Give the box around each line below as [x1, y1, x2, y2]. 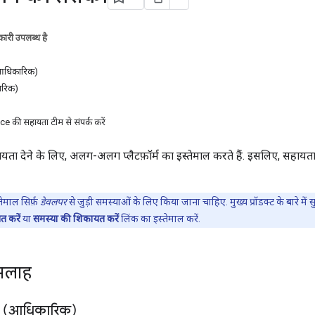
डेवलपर [40, 195, 67, 207]
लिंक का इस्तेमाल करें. [119, 212, 200, 224]
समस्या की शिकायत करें [33, 212, 119, 224]
